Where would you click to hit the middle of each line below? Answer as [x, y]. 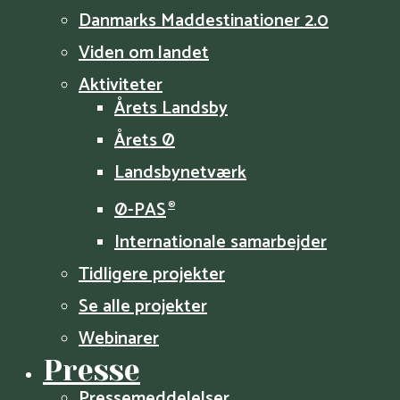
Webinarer [119, 338]
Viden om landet [144, 53]
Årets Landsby [171, 108]
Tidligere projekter [152, 274]
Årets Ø [145, 141]
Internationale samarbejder [221, 242]
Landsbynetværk [180, 173]
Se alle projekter [143, 306]
